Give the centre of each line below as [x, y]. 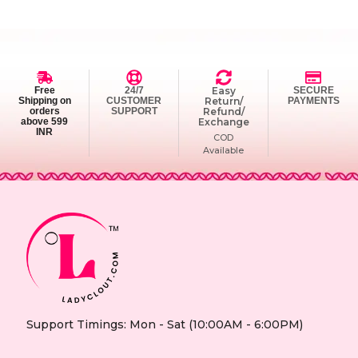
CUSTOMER [134, 101]
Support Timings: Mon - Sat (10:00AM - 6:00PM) [164, 325]
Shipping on [44, 101]
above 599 [45, 122]
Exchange [223, 122]
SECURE [313, 91]
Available [224, 151]
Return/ [223, 101]
